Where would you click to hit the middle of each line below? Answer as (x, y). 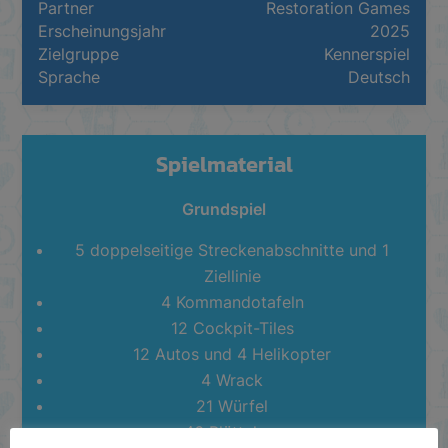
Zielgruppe (79, 53)
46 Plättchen (232, 431)
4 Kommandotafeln (232, 301)
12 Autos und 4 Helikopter (232, 353)
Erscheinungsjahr (102, 30)
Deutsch (378, 76)
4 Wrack (232, 379)
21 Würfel (232, 405)
